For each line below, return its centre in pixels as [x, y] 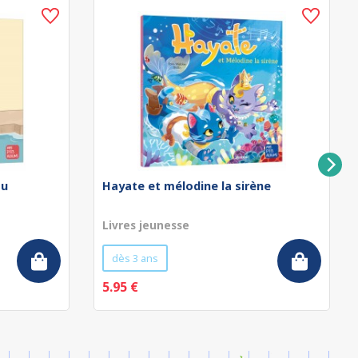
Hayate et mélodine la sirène [187, 186]
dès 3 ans [135, 258]
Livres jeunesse [146, 225]
